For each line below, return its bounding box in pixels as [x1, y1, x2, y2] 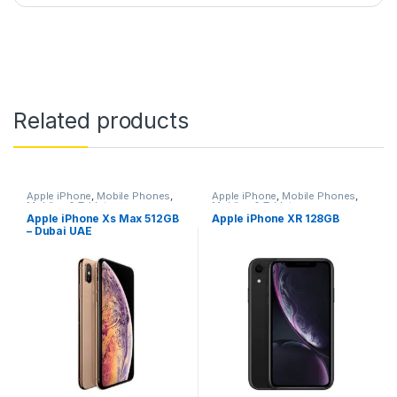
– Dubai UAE [26, 223, 92, 237]
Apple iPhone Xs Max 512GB [26, 211, 179, 225]
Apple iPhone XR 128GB [211, 211, 340, 225]
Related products [13, 107, 189, 135]
